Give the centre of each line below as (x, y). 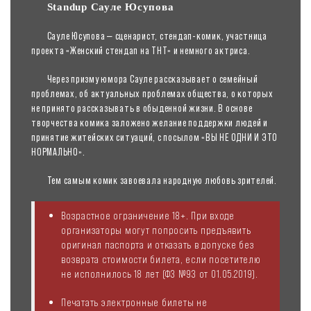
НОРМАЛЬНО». (58, 151)
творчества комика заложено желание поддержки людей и (150, 122)
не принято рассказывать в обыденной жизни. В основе (142, 108)
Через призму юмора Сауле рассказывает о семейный (152, 78)
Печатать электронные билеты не (134, 302)
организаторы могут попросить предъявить (156, 229)
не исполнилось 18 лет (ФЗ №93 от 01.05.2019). (160, 273)
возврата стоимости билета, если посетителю (161, 259)
